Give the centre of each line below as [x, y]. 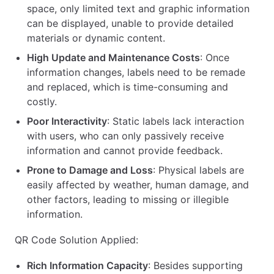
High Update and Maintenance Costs [113, 57]
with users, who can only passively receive [125, 135]
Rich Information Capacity [87, 265]
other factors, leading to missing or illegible [128, 199]
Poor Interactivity [67, 121]
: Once [215, 57]
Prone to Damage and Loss [90, 170]
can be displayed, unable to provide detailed [130, 23]
